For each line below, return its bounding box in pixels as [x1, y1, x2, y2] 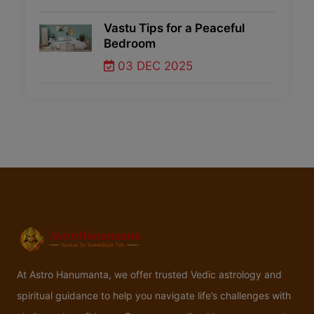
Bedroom [104, 36, 156, 51]
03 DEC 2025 [114, 58, 193, 73]
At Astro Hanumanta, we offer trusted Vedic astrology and [17, 268, 282, 281]
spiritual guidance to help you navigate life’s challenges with [17, 289, 291, 302]
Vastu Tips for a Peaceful [104, 21, 245, 36]
